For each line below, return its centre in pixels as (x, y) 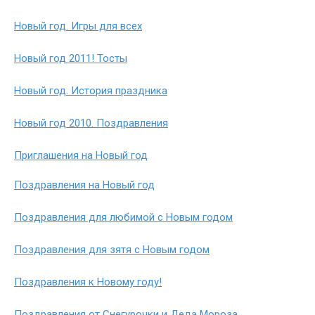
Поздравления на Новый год (84, 185)
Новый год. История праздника (91, 91)
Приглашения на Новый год (81, 155)
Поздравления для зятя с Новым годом (112, 250)
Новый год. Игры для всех (78, 26)
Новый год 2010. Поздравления (91, 123)
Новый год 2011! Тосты (71, 58)
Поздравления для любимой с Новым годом (123, 217)
